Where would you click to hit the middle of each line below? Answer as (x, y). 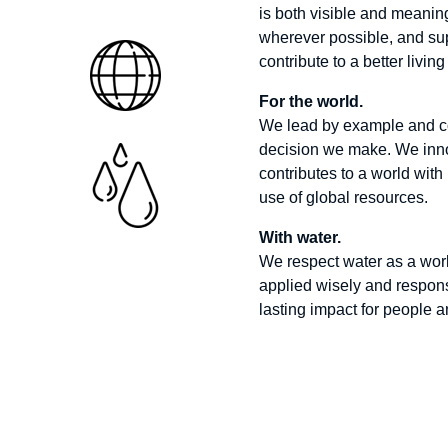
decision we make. (324, 149)
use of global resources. (343, 197)
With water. (299, 237)
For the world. (310, 101)
